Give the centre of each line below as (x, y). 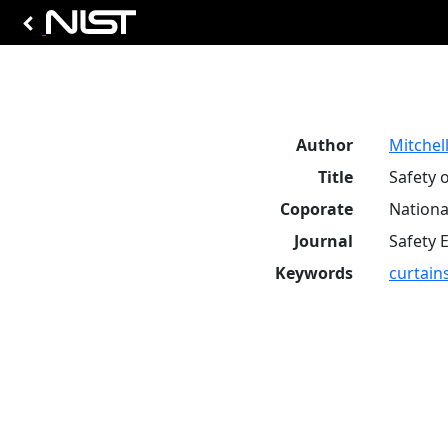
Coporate (316, 209)
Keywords (314, 273)
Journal (323, 241)
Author (324, 145)
